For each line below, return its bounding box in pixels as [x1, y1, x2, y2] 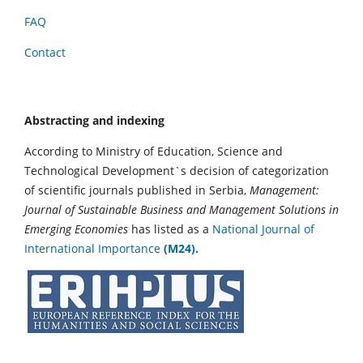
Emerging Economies [24, 220, 131, 237]
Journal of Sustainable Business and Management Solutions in [24, 201, 339, 217]
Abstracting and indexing [24, 112, 164, 128]
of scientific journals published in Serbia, [24, 181, 246, 198]
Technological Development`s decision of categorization [24, 162, 329, 178]
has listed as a [131, 220, 212, 237]
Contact [24, 44, 66, 60]
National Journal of [212, 220, 314, 237]
